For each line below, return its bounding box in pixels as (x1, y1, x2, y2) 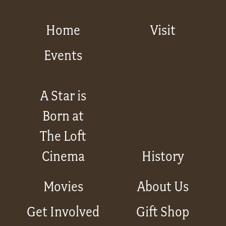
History (141, 148, 184, 165)
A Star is (40, 87, 86, 104)
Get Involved (27, 203, 100, 220)
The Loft (40, 128, 87, 145)
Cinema (41, 148, 85, 165)
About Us (137, 178, 189, 195)
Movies (43, 178, 83, 195)
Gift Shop (136, 203, 190, 220)
